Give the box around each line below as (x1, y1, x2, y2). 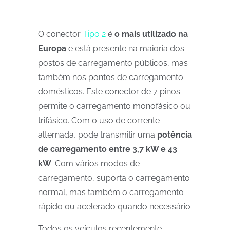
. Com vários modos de (51, 159, 140, 168)
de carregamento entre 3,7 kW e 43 (38, 144, 177, 154)
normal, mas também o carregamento (38, 187, 184, 197)
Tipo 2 (83, 29, 106, 39)
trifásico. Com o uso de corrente (38, 116, 160, 125)
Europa (38, 44, 66, 53)
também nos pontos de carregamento (38, 72, 183, 82)
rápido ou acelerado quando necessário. (38, 202, 192, 212)
